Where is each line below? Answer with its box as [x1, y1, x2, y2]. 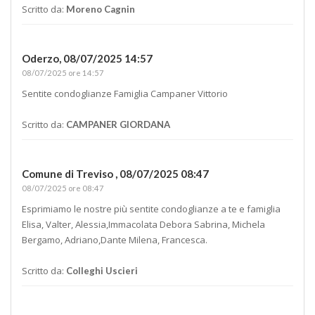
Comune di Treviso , [22, 167, 120, 180]
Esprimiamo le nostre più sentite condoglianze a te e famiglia [22, 202, 281, 215]
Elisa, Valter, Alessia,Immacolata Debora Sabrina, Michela [22, 217, 265, 231]
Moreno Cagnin [66, 3, 135, 15]
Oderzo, [22, 51, 63, 65]
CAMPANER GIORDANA [66, 118, 170, 130]
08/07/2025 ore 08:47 [22, 183, 104, 193]
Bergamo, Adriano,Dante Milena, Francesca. [22, 233, 207, 246]
